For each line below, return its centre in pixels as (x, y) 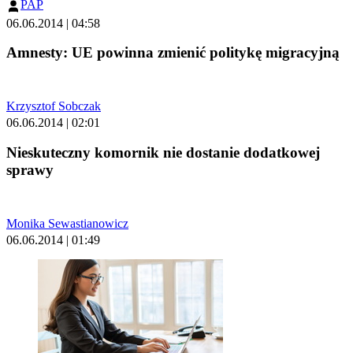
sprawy (30, 169)
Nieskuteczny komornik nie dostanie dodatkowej (163, 152)
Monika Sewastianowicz (67, 223)
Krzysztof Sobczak (54, 106)
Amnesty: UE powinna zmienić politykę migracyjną (173, 53)
